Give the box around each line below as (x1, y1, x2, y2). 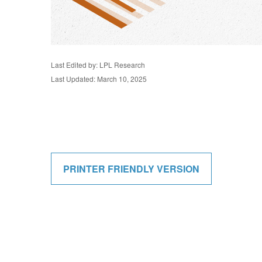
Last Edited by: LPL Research (51, 60, 145, 70)
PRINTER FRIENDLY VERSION (63, 162, 199, 175)
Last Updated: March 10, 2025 (51, 74, 147, 84)
